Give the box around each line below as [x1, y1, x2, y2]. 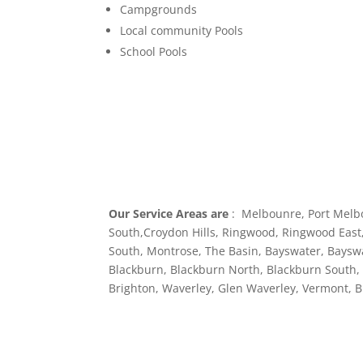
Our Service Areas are [109, 206, 229, 222]
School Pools [120, 43, 188, 59]
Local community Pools [120, 22, 244, 38]
